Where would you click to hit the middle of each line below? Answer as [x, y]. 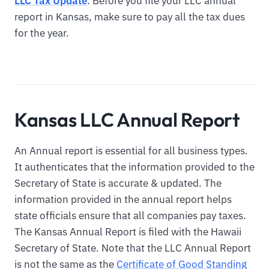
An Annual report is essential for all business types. [131, 151]
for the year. [42, 33]
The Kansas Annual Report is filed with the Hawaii [128, 232]
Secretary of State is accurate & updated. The [118, 183]
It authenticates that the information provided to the [134, 167]
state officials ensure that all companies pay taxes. [130, 216]
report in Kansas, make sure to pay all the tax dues [130, 17]
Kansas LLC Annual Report [127, 120]
